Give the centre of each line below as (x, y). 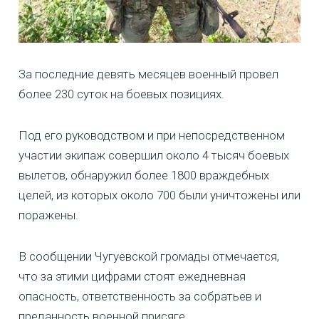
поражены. (48, 215)
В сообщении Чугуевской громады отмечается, (149, 256)
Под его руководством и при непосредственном (152, 135)
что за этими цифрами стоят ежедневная (132, 276)
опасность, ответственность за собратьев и (140, 296)
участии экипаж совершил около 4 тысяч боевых (154, 155)
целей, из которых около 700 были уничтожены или (159, 195)
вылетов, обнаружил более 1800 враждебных (144, 175)
